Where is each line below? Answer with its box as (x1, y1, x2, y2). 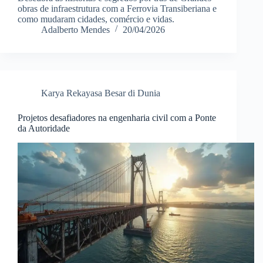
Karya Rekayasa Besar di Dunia (41, 87, 160, 98)
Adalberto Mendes (41, 24, 110, 35)
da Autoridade (18, 123, 70, 133)
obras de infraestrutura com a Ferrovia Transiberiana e (18, 3, 217, 14)
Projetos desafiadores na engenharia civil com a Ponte (18, 112, 216, 123)
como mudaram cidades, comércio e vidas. (18, 14, 174, 24)
